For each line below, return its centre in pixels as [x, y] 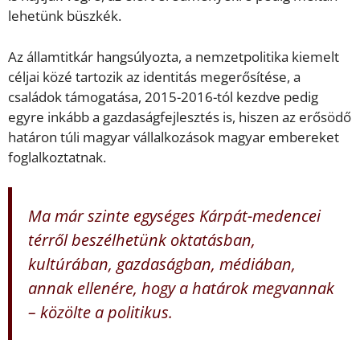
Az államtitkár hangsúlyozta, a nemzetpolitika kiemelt [174, 56]
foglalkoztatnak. [57, 157]
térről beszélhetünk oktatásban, [142, 240]
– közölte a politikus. [100, 312]
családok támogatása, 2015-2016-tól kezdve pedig [163, 96]
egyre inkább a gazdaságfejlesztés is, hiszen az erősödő [180, 117]
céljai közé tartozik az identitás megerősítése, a [154, 76]
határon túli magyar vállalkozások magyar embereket [174, 137]
